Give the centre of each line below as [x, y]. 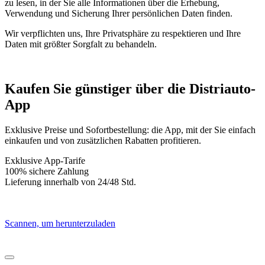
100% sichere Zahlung [47, 172]
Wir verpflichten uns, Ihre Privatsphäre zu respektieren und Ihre [123, 33]
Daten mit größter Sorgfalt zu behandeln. [81, 44]
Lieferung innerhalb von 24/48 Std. [70, 182]
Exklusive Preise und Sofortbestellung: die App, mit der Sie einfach [130, 130]
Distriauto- [221, 89]
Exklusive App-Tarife [45, 161]
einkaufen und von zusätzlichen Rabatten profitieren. [103, 141]
